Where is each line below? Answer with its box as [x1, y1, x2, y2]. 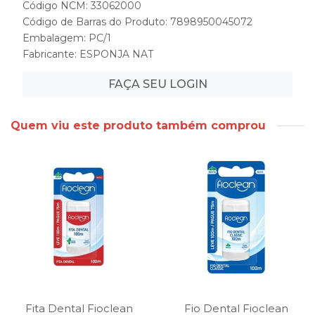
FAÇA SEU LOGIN [108, 77, 207, 91]
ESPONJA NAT [79, 48, 153, 60]
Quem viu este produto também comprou [11, 119, 266, 132]
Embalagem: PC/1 [22, 32, 111, 44]
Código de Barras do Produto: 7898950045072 [22, 15, 252, 28]
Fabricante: [22, 48, 79, 60]
